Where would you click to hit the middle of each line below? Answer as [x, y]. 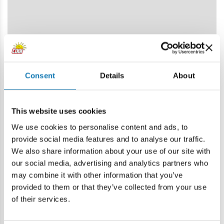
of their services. [41, 199]
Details [112, 75]
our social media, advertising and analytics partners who [110, 163]
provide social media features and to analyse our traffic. [108, 139]
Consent [40, 75]
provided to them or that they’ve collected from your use [109, 187]
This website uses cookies [59, 111]
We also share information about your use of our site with [111, 151]
